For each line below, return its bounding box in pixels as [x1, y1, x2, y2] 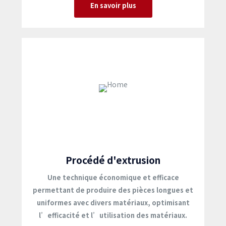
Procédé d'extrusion [66, 153, 160, 166]
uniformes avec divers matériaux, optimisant [36, 198, 190, 207]
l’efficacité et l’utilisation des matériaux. [39, 210, 187, 220]
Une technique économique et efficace [47, 173, 179, 182]
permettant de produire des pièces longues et [33, 185, 193, 195]
